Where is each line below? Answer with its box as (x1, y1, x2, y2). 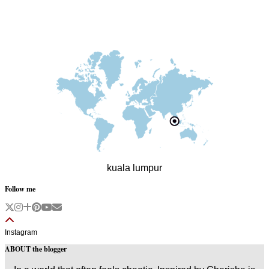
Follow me (5, 184, 35, 195)
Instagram (5, 228, 37, 237)
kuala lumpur (107, 163, 162, 174)
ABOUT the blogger (5, 244, 67, 255)
